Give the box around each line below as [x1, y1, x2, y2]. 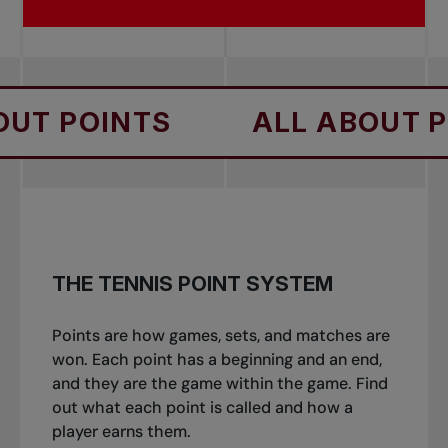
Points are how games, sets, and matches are [51, 324, 390, 346]
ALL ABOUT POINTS [119, 104, 409, 139]
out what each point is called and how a [51, 396, 353, 418]
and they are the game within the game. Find [51, 372, 388, 394]
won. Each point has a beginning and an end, [51, 348, 382, 370]
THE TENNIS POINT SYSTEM [51, 271, 333, 297]
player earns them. [51, 420, 191, 442]
